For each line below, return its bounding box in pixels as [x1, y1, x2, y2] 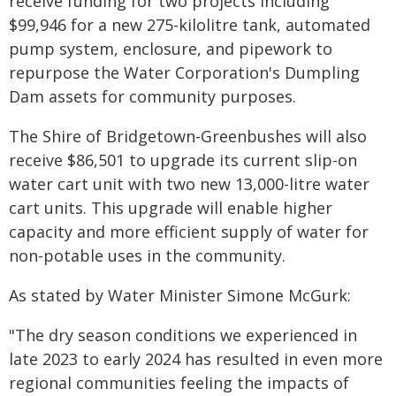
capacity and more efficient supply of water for [9, 221, 369, 242]
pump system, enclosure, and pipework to [9, 38, 332, 59]
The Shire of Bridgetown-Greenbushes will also [9, 126, 367, 147]
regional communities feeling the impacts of [9, 372, 349, 393]
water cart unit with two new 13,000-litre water [9, 173, 369, 194]
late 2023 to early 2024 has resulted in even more [9, 348, 383, 369]
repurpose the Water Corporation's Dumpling [9, 62, 360, 83]
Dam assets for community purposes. [9, 86, 296, 107]
